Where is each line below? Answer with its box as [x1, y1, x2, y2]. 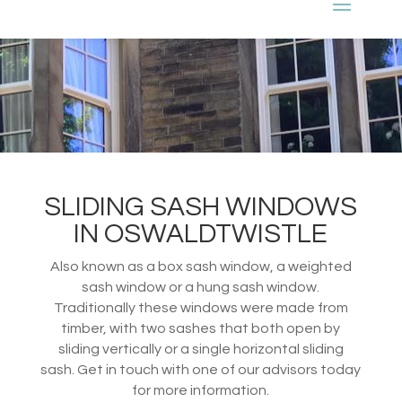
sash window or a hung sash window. [82, 279, 320, 294]
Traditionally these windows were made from [53, 300, 348, 315]
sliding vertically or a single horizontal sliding [57, 341, 344, 356]
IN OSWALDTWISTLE [74, 219, 328, 248]
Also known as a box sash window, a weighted [49, 258, 352, 274]
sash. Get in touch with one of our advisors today [40, 362, 362, 377]
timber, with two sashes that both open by [61, 320, 341, 336]
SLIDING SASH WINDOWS [44, 192, 358, 221]
